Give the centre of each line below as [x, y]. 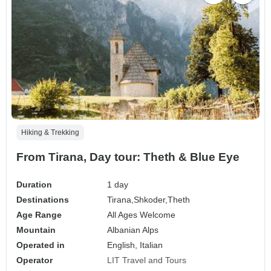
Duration [34, 185]
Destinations [43, 200]
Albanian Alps [133, 230]
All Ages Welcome [142, 215]
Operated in [41, 245]
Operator [34, 260]
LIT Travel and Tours [147, 260]
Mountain [36, 230]
